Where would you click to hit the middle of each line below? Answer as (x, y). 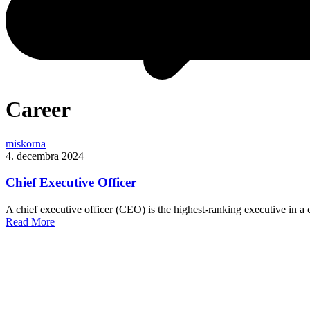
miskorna (26, 143)
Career (38, 110)
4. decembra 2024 (45, 156)
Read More (30, 222)
